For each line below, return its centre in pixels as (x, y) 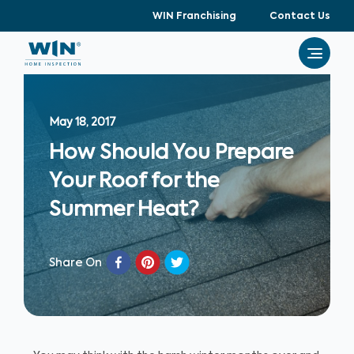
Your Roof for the (134, 182)
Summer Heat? (124, 210)
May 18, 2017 (83, 122)
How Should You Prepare (171, 153)
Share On (75, 263)
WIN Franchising (194, 17)
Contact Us (300, 17)
